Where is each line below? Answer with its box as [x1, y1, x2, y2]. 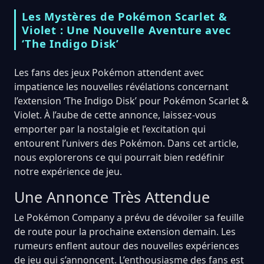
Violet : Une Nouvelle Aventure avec [22, 22, 232, 37]
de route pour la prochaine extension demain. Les [14, 225, 236, 238]
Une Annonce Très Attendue [14, 186, 210, 207]
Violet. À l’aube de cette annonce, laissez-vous [14, 108, 216, 121]
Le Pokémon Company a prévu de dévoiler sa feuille [14, 210, 244, 224]
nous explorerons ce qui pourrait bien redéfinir [14, 150, 225, 164]
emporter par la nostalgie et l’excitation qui [14, 122, 206, 136]
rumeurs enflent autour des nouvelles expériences [14, 239, 239, 252]
